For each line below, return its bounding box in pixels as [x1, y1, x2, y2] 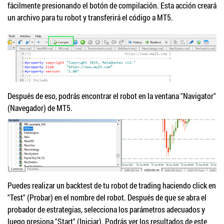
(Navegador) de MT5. [7, 102, 72, 113]
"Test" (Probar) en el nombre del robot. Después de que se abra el [7, 191, 206, 202]
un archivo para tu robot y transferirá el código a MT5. [7, 11, 173, 22]
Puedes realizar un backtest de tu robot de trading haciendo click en [7, 179, 216, 190]
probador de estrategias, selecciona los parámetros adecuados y [7, 203, 205, 214]
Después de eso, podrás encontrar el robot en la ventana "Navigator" [7, 90, 216, 101]
